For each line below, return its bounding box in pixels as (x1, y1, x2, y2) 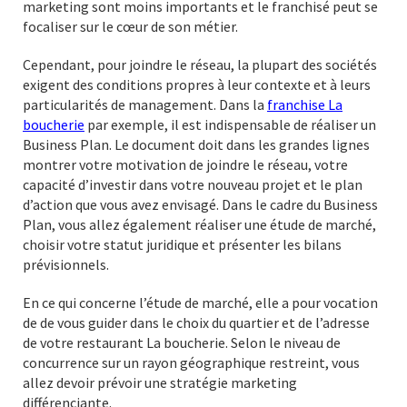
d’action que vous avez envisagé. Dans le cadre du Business (23, 194, 378, 213)
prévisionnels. (23, 254, 109, 273)
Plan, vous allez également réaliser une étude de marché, (23, 214, 376, 233)
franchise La (267, 94, 342, 114)
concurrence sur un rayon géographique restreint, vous (23, 352, 360, 372)
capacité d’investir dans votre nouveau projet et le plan (23, 174, 362, 194)
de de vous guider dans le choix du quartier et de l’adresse (23, 313, 370, 332)
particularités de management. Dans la (23, 94, 267, 114)
